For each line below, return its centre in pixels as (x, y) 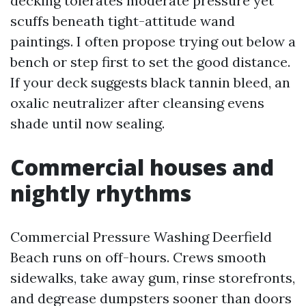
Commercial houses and (142, 167)
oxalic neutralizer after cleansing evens (137, 103)
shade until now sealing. (87, 123)
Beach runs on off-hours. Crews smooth (138, 257)
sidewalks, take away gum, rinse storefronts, (153, 278)
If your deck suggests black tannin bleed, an (150, 82)
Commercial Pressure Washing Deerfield (141, 237)
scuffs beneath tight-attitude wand (123, 21)
